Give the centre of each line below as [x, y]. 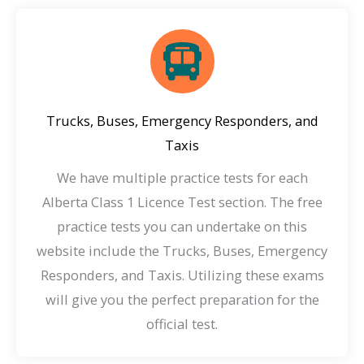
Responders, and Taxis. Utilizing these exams [182, 275]
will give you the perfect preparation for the [182, 299]
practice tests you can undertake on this [182, 226]
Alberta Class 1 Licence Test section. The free [182, 201]
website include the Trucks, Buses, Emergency [182, 250]
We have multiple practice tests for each [182, 177]
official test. [182, 323]
